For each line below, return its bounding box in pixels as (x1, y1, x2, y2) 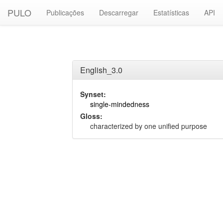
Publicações (46, 7, 84, 17)
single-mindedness (90, 99, 149, 109)
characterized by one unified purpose (90, 121, 207, 131)
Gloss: (80, 111, 103, 121)
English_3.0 (80, 64, 122, 76)
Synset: (80, 89, 106, 99)
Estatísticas (153, 7, 189, 17)
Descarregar (99, 7, 138, 17)
